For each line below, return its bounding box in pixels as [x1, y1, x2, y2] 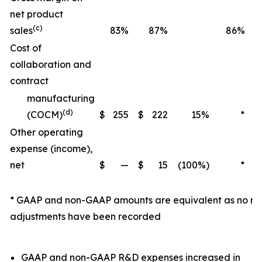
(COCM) [27, 109, 63, 120]
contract [10, 75, 49, 87]
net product [10, 8, 63, 20]
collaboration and [10, 58, 91, 70]
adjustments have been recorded [10, 211, 161, 222]
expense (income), [10, 143, 92, 154]
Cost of [10, 42, 42, 54]
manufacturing [27, 92, 95, 104]
